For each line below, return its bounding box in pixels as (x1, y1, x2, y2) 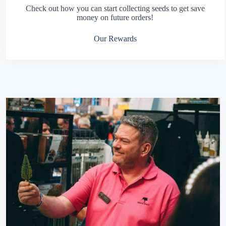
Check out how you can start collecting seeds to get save (25, 4, 205, 13)
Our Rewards (93, 34, 137, 43)
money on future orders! (77, 13, 154, 22)
